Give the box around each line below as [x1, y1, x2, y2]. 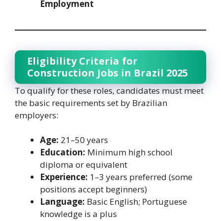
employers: [15, 109, 58, 121]
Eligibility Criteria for [27, 54, 138, 68]
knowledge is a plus [40, 208, 117, 220]
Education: [40, 147, 85, 158]
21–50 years [59, 134, 108, 146]
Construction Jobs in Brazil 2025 [27, 66, 188, 79]
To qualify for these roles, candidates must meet [15, 84, 204, 96]
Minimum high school [85, 147, 173, 158]
